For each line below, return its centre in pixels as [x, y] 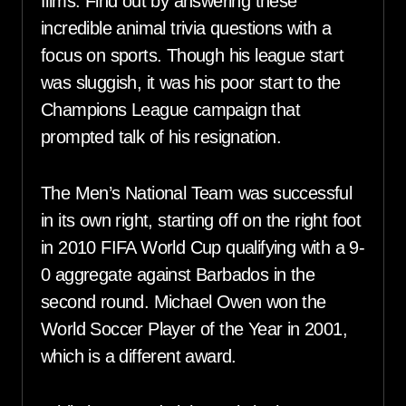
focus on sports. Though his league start [192, 56]
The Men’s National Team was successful [197, 193]
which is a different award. [139, 357]
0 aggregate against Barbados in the [178, 275]
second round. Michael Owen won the [184, 302]
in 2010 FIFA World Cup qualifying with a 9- [203, 248]
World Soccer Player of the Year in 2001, [194, 329]
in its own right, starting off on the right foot [201, 221]
